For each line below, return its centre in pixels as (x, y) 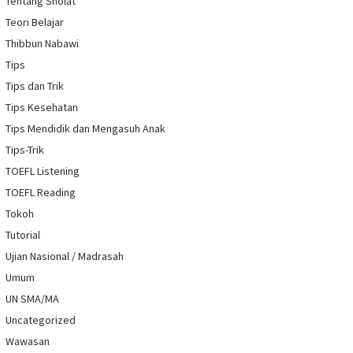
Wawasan (28, 342)
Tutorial (23, 235)
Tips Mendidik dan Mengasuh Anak (85, 129)
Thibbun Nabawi (42, 44)
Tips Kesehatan (42, 108)
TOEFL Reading (41, 193)
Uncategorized (41, 320)
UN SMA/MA (32, 299)
